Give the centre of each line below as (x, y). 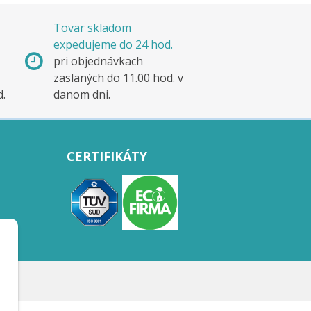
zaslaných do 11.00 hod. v (118, 78)
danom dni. (82, 94)
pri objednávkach (98, 61)
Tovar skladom (92, 28)
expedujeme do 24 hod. (113, 44)
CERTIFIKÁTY (107, 156)
